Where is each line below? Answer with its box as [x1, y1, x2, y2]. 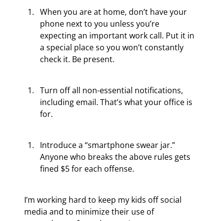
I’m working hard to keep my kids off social [24, 194, 184, 206]
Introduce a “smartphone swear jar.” [40, 140, 178, 151]
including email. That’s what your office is [40, 97, 195, 108]
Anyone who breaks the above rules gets [40, 151, 193, 163]
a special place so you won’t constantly [40, 42, 186, 53]
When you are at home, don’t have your [40, 6, 189, 18]
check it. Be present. [40, 54, 115, 65]
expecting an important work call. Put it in [40, 30, 197, 41]
